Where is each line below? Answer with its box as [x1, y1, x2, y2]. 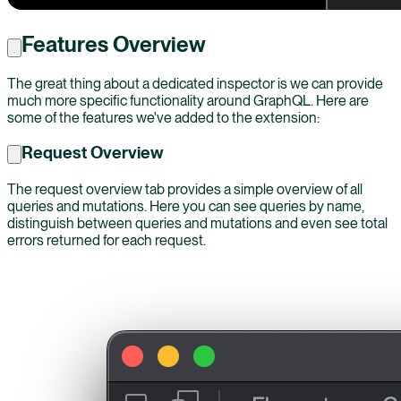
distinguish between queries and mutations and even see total [7, 214, 388, 232]
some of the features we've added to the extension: [7, 108, 320, 126]
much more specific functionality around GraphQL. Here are [7, 91, 369, 109]
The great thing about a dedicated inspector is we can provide [7, 74, 383, 92]
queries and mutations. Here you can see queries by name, [7, 197, 364, 215]
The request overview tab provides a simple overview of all [7, 180, 363, 198]
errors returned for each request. [7, 231, 206, 249]
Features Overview [21, 30, 206, 57]
